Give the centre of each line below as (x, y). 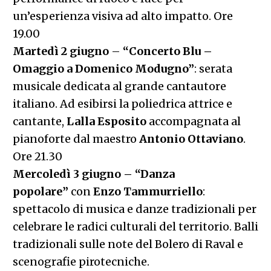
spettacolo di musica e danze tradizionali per (134, 209)
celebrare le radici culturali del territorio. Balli (135, 226)
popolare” (41, 191)
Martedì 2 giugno (60, 51)
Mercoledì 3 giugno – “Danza (93, 174)
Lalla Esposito (106, 121)
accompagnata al (193, 121)
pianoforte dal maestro (76, 139)
